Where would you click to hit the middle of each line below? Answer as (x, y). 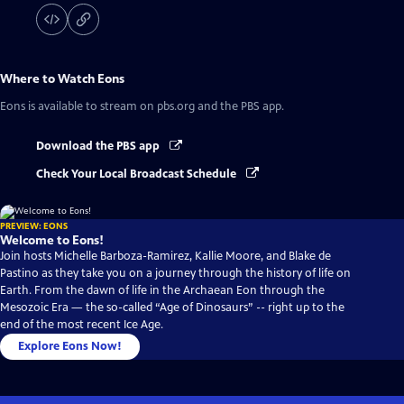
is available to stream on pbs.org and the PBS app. (155, 107)
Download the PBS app (99, 147)
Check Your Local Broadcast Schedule (138, 174)
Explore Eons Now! (70, 346)
